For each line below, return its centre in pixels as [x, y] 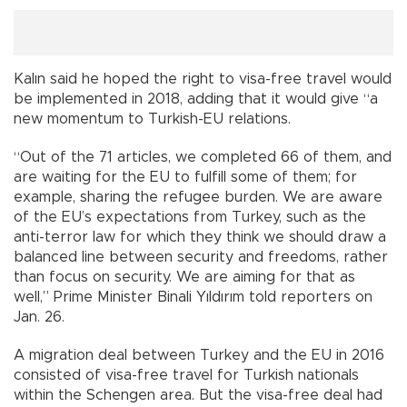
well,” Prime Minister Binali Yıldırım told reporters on [193, 297]
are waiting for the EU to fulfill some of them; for [185, 177]
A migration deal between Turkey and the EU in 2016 [199, 355]
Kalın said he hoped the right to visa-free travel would [203, 79]
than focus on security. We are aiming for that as [184, 277]
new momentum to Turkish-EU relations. [154, 119]
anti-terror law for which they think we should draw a [200, 237]
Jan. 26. [39, 317]
